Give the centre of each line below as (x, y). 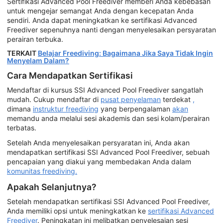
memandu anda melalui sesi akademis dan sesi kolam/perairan (108, 118)
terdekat (177, 100)
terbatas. (22, 128)
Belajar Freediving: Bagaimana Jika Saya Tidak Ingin (125, 53)
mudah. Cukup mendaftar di (54, 100)
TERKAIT (22, 53)
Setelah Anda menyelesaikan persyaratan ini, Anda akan (98, 142)
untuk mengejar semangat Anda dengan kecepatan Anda (100, 11)
